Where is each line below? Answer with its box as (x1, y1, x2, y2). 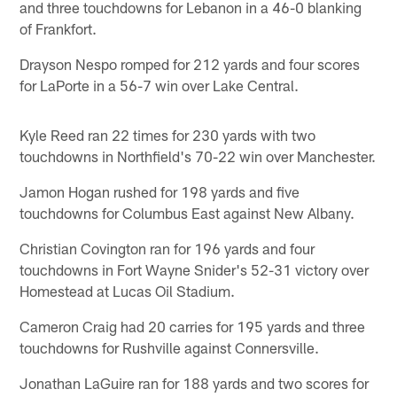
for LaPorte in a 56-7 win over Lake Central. (19, 75, 300, 94)
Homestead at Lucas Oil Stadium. (19, 281, 236, 300)
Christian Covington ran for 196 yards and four (19, 238, 315, 257)
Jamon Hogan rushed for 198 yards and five (19, 182, 300, 200)
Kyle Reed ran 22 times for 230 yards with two (19, 125, 316, 144)
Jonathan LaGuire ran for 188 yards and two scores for (19, 373, 370, 392)
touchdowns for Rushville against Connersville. (19, 338, 320, 356)
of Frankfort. (19, 19, 97, 37)
